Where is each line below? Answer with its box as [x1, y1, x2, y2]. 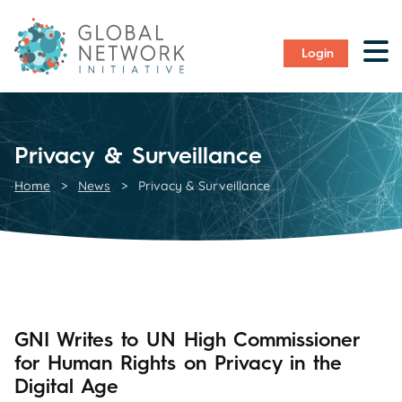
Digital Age [14, 373, 118, 398]
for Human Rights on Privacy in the [14, 350, 342, 375]
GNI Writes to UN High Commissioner [14, 327, 360, 352]
